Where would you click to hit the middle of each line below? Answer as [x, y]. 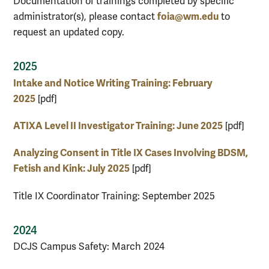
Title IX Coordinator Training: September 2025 [114, 196]
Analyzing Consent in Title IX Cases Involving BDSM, [131, 153]
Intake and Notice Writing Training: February [113, 83]
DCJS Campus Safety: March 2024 [89, 247]
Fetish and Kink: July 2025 [71, 169]
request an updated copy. [69, 33]
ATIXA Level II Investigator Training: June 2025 [118, 126]
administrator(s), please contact [85, 17]
